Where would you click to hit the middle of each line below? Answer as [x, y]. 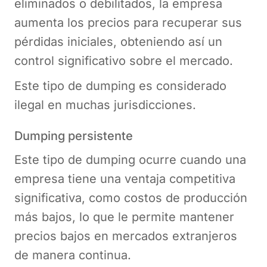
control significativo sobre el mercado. [125, 60]
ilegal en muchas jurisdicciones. [105, 105]
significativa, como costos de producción [131, 198]
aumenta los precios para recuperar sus [128, 22]
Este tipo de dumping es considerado [120, 86]
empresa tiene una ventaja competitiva [125, 178]
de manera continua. [74, 255]
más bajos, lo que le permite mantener [124, 217]
